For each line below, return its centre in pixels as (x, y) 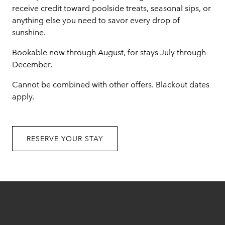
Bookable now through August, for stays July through (109, 52)
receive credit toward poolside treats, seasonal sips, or (111, 8)
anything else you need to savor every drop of (96, 20)
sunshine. (29, 32)
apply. (23, 97)
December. (32, 65)
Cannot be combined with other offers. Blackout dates (111, 85)
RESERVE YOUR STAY (65, 139)
